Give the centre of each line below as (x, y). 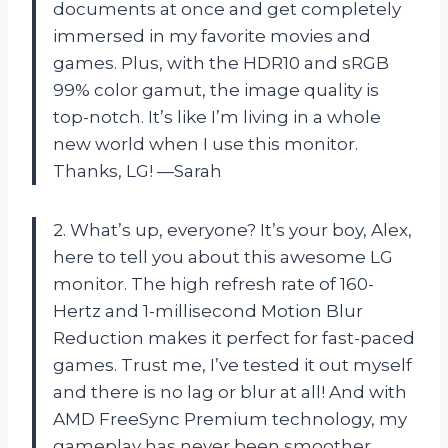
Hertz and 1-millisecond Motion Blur (208, 311)
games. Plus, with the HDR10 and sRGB (221, 63)
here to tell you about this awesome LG (223, 257)
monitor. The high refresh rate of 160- (213, 284)
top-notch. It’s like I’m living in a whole (217, 117)
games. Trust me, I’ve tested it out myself (232, 365)
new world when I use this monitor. (205, 144)
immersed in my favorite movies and (212, 36)
